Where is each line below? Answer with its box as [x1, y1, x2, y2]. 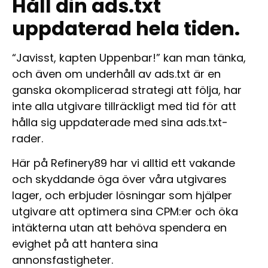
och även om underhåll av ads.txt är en [12, 66, 221, 81]
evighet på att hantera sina [12, 236, 158, 252]
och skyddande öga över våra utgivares [12, 172, 227, 187]
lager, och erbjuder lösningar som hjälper [12, 188, 232, 203]
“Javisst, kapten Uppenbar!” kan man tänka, [12, 50, 246, 65]
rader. [12, 130, 43, 146]
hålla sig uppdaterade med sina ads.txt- [12, 114, 228, 130]
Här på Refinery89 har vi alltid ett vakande [12, 156, 235, 171]
